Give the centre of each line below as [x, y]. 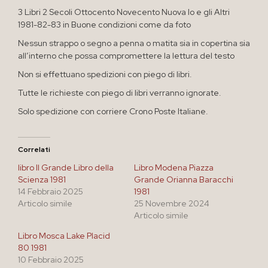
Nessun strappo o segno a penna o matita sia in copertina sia [134, 43]
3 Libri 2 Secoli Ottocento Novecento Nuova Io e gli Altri [124, 12]
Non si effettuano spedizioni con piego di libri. [105, 74]
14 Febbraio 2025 [51, 191]
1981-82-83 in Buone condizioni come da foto [104, 24]
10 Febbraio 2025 [51, 259]
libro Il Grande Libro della [66, 167]
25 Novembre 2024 [172, 203]
